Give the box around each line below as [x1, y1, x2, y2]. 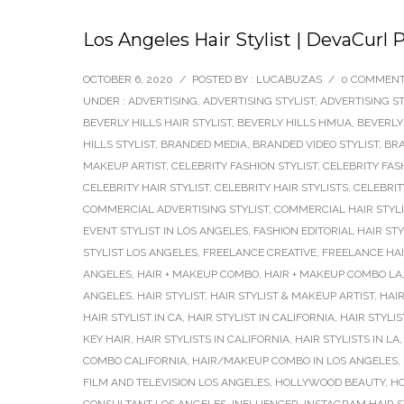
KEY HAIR [83, 333, 131, 345]
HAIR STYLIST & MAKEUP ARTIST [210, 289, 374, 302]
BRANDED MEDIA [161, 138, 247, 151]
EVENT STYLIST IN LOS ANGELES [83, 225, 248, 237]
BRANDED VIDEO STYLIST [252, 138, 379, 151]
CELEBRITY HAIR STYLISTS [215, 181, 348, 194]
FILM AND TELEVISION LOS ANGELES [83, 376, 270, 389]
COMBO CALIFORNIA [83, 354, 187, 367]
